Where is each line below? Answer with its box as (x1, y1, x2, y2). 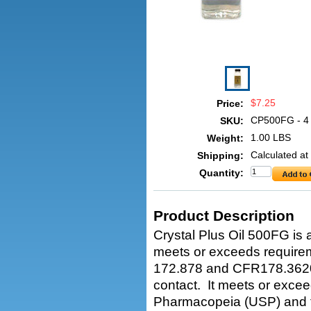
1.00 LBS (251, 132, 292, 143)
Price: (217, 98, 244, 109)
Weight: (207, 133, 244, 144)
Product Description (153, 208, 295, 224)
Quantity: (199, 167, 244, 178)
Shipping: (197, 150, 244, 161)
